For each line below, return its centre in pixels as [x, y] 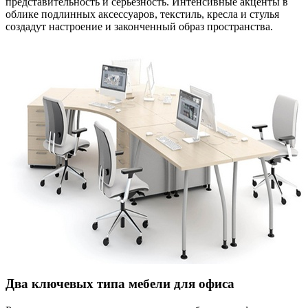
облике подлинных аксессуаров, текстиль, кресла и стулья [142, 14]
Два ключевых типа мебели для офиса [120, 284]
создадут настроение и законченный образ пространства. [139, 26]
